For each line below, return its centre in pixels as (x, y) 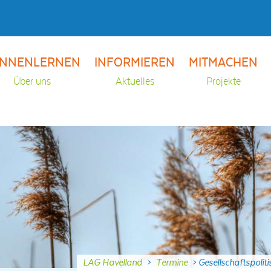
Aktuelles (135, 82)
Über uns (32, 82)
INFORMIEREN (135, 63)
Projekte (223, 82)
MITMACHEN (224, 63)
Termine (172, 262)
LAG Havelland (113, 262)
